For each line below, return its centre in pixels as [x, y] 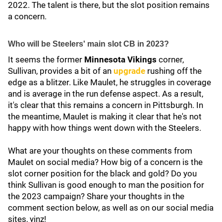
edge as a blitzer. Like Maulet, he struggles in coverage [110, 82]
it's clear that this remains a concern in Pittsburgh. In [106, 105]
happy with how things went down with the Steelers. [105, 128]
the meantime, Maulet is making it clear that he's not [105, 116]
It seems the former [46, 59]
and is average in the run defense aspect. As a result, [106, 94]
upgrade [129, 71]
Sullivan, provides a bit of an [61, 71]
